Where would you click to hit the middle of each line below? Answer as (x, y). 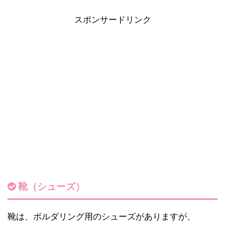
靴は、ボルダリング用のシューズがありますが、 (101, 217)
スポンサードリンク (113, 20)
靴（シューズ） (51, 187)
